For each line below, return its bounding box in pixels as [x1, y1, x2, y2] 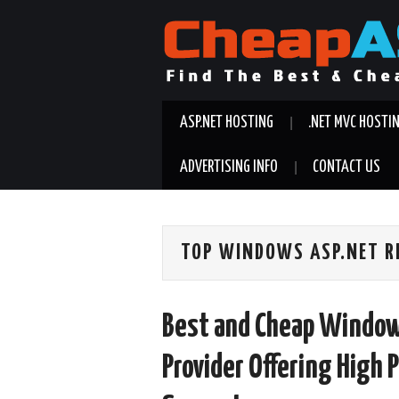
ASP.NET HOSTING [180, 115, 273, 131]
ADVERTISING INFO [180, 159, 278, 175]
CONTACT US [313, 159, 380, 175]
